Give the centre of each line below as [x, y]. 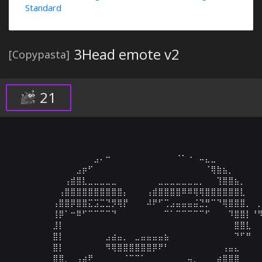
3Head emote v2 [127, 54]
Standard [43, 8]
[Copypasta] [39, 54]
